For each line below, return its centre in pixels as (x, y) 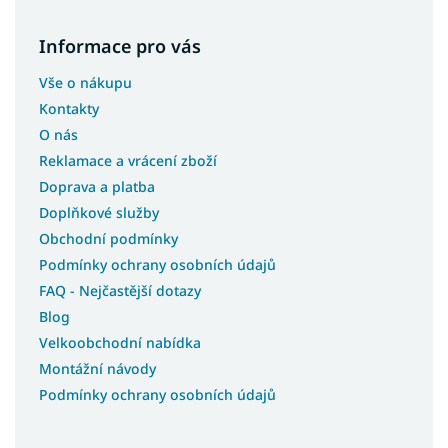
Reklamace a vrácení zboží (128, 161)
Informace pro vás (120, 46)
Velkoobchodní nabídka (120, 343)
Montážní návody (97, 369)
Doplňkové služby (99, 213)
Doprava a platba (97, 187)
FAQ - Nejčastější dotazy (120, 291)
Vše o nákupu (85, 83)
